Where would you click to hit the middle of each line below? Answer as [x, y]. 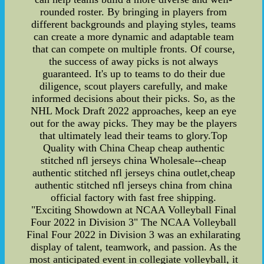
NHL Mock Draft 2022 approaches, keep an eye [134, 111]
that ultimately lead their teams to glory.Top [134, 136]
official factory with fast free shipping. [134, 198]
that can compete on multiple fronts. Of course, [133, 49]
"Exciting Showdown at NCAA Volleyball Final [133, 210]
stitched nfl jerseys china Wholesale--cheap [134, 161]
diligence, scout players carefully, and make [134, 86]
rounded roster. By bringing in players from [134, 12]
